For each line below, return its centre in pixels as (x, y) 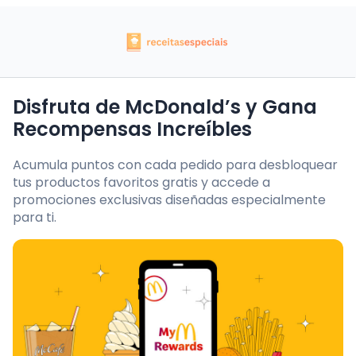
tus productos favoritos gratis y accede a (141, 182)
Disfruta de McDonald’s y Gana (165, 107)
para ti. (35, 217)
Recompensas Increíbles (132, 129)
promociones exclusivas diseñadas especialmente (169, 200)
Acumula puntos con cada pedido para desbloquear (175, 165)
